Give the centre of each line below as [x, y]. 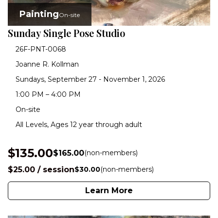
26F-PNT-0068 [41, 49]
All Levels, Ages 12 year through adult [79, 124]
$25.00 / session [41, 169]
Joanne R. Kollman [47, 64]
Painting [39, 14]
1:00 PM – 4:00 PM [48, 94]
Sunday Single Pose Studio [66, 33]
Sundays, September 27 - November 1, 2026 [90, 79]
